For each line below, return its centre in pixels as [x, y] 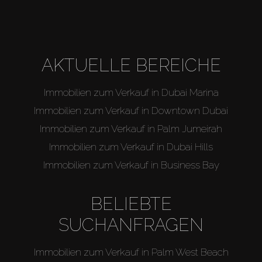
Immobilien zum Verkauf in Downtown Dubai [131, 110]
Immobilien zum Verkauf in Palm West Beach [131, 252]
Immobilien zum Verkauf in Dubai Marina [131, 92]
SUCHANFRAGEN [131, 225]
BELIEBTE [131, 204]
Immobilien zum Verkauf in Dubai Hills [131, 146]
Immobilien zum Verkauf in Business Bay [131, 165]
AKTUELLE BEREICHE [131, 65]
